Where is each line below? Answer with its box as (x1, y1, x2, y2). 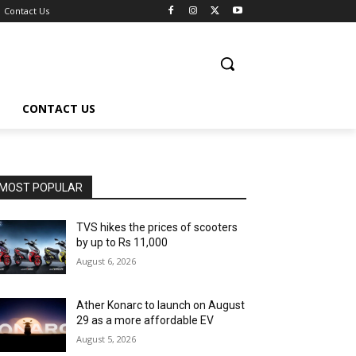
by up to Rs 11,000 (76, 236, 168, 249)
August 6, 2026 (76, 255, 137, 267)
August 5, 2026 (76, 333, 137, 346)
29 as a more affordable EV (76, 314, 215, 327)
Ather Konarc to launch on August (76, 299, 246, 312)
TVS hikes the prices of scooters (76, 221, 238, 234)
